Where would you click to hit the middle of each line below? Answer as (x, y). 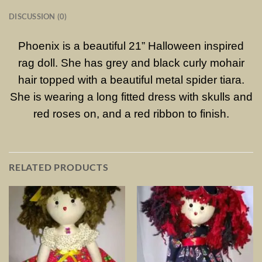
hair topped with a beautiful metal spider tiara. (131, 80)
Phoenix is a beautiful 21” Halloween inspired (131, 46)
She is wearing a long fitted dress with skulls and (131, 97)
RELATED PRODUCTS (59, 167)
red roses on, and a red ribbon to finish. (131, 114)
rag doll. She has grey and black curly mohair (131, 63)
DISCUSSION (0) (38, 17)
